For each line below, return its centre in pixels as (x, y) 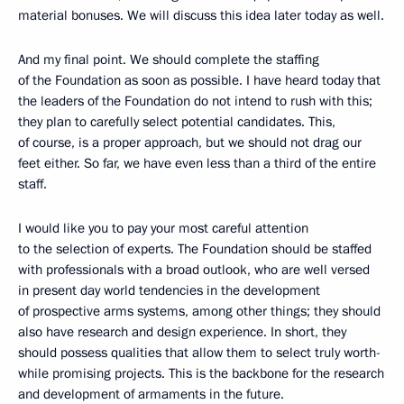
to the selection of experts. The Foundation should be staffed (195, 249)
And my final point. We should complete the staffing (169, 60)
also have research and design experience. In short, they (182, 332)
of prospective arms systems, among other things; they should (199, 311)
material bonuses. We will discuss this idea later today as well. (201, 15)
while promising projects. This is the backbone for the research (201, 373)
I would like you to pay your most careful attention (163, 228)
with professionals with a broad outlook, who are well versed (194, 270)
